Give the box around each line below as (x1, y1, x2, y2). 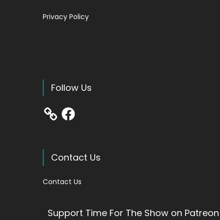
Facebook (60, 104, 94, 114)
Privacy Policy (43, 12, 89, 22)
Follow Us (51, 82, 92, 94)
